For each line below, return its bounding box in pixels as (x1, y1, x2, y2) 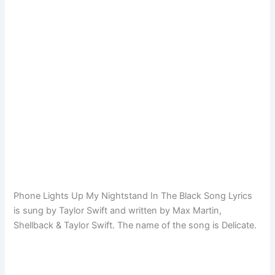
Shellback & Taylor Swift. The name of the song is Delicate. (14, 220, 257, 231)
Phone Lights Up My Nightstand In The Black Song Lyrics (14, 190, 253, 202)
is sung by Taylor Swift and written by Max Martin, (14, 205, 222, 217)
